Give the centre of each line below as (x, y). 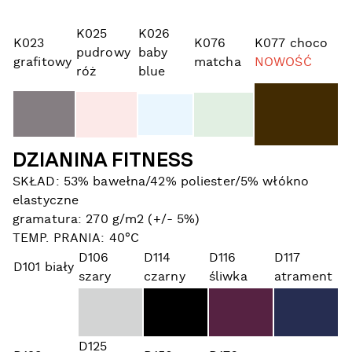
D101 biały (44, 268)
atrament (303, 277)
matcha (218, 62)
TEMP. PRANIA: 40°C (76, 238)
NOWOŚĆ (283, 62)
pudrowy (103, 53)
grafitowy (43, 62)
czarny (165, 277)
